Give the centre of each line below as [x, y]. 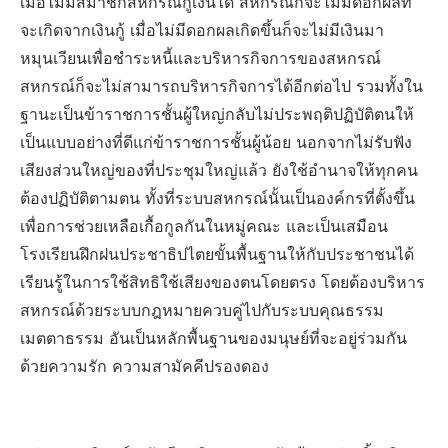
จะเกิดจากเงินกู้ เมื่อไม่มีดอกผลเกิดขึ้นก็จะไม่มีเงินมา [202, 30]
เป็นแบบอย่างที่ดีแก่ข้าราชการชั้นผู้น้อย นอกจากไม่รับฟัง [216, 142]
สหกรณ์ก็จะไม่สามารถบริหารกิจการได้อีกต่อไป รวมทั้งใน [221, 86]
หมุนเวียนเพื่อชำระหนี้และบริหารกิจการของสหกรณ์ [200, 58]
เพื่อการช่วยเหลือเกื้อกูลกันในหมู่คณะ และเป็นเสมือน [204, 226]
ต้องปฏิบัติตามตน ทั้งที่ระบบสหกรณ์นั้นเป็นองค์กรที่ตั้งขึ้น [217, 198]
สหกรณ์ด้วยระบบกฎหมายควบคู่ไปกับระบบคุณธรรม [202, 310]
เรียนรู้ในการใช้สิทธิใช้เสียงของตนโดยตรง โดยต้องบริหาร [222, 282]
